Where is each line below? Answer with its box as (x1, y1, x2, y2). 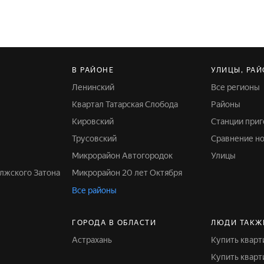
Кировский (77, 117, 114, 126)
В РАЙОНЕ (72, 66, 114, 74)
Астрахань (78, 235, 112, 245)
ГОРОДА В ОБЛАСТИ (72, 219, 156, 227)
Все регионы (216, 82, 260, 92)
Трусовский (76, 134, 117, 143)
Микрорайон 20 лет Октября (79, 168, 182, 177)
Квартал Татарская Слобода (77, 100, 178, 109)
